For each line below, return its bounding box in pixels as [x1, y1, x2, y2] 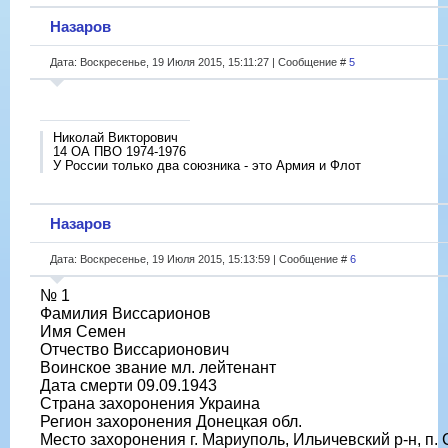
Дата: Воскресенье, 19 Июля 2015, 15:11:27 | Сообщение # [50, 55, 349, 68]
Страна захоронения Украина [40, 394, 260, 412]
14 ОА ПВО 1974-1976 [53, 143, 186, 159]
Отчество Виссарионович [40, 340, 229, 358]
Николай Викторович [53, 129, 178, 145]
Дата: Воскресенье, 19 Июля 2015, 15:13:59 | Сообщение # [50, 252, 350, 265]
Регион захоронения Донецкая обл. [40, 412, 302, 430]
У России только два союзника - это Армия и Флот [53, 157, 361, 173]
